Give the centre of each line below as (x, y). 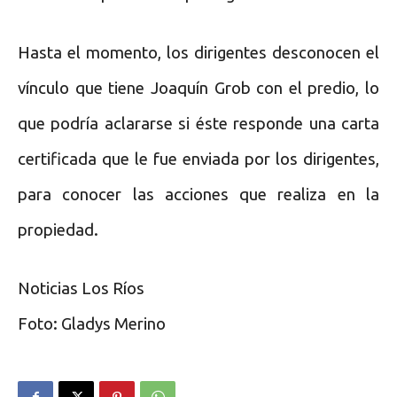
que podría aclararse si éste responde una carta (198, 123)
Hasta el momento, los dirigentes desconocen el (198, 52)
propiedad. (58, 230)
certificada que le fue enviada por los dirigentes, (198, 159)
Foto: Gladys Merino (93, 323)
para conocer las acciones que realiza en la (198, 194)
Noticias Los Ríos (81, 288)
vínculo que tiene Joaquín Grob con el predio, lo (198, 88)
